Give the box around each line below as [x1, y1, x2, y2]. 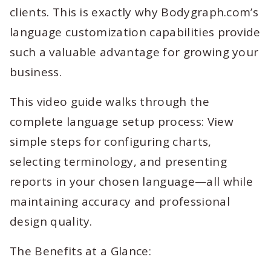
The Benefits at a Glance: [10, 243, 151, 259]
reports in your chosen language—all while [10, 174, 253, 189]
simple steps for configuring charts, [10, 134, 212, 149]
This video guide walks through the [10, 94, 209, 109]
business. [10, 64, 62, 80]
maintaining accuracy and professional [10, 194, 230, 209]
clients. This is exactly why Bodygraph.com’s [10, 4, 259, 20]
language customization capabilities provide [10, 24, 261, 40]
